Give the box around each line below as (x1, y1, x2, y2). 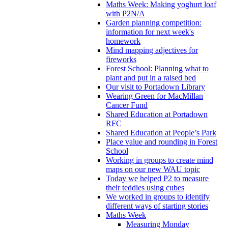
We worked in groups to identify (106, 192, 210, 201)
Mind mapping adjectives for (106, 45, 198, 54)
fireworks (106, 54, 136, 64)
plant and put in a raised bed (106, 73, 196, 82)
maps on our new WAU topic (106, 164, 200, 174)
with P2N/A (106, 9, 145, 18)
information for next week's (106, 27, 194, 36)
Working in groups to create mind (106, 155, 213, 164)
